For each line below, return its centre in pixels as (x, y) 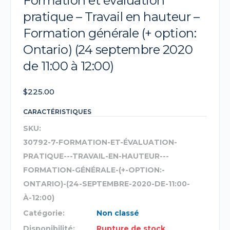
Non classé (118, 213)
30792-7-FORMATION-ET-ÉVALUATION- (100, 142)
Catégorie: (44, 213)
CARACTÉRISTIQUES (57, 112)
